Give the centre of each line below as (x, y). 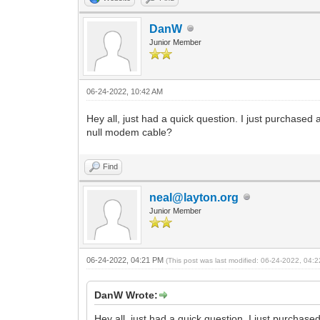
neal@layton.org (194, 197)
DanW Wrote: (126, 295)
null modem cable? (130, 132)
